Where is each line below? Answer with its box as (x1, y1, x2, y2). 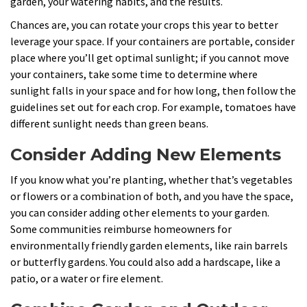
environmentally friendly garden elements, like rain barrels (10, 238, 288, 252)
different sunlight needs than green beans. (10, 116, 208, 131)
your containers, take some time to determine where (10, 67, 258, 82)
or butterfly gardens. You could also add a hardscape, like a (10, 254, 280, 269)
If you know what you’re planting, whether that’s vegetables (10, 172, 293, 186)
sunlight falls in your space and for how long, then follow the (10, 84, 296, 98)
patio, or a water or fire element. (10, 271, 163, 285)
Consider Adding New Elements (10, 145, 280, 165)
